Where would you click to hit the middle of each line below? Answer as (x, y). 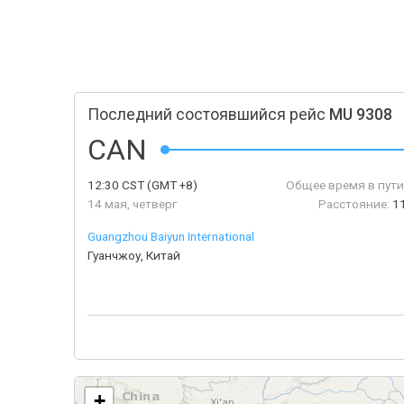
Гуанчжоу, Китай (134, 255)
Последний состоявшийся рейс (208, 115)
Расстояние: (353, 204)
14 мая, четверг (132, 204)
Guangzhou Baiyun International (171, 236)
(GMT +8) (171, 185)
